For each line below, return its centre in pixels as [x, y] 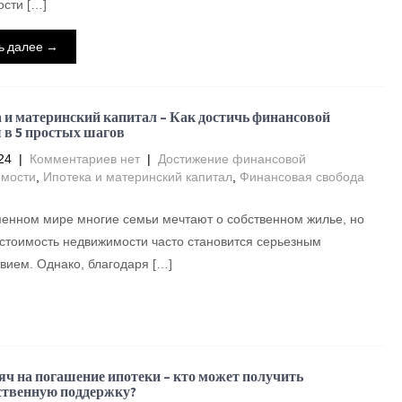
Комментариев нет [84, 159]
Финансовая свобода [301, 177]
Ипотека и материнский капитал [137, 177]
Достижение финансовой [232, 159]
